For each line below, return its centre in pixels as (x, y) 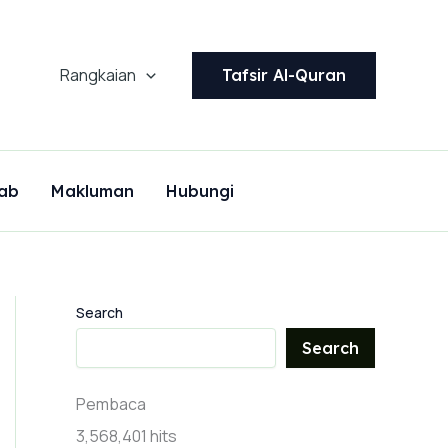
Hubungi (200, 190)
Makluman (92, 190)
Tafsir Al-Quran (284, 74)
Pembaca (111, 404)
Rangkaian (98, 75)
